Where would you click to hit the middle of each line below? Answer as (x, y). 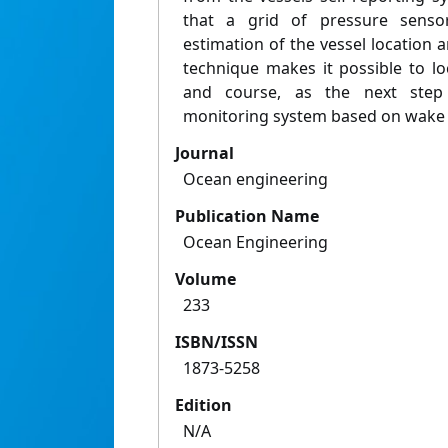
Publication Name (247, 216)
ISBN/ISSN (216, 342)
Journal (204, 153)
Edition (203, 405)
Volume (205, 279)
